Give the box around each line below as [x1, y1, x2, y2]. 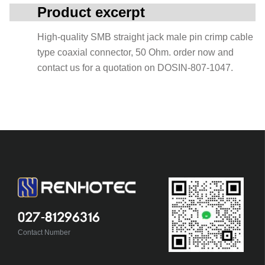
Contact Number [17, 228, 70, 237]
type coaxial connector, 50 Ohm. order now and [37, 47, 234, 57]
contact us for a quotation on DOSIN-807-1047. [37, 63, 233, 73]
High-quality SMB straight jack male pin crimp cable [37, 32, 253, 42]
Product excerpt [37, 4, 145, 20]
